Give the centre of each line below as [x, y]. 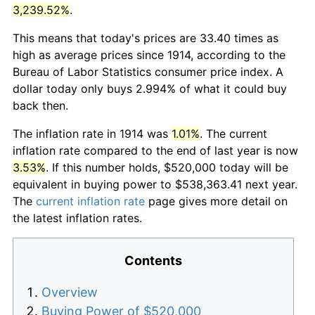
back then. [40, 105]
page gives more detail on [216, 201]
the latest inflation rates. [77, 218]
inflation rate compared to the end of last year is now [155, 150]
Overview [70, 292]
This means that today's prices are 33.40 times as [146, 38]
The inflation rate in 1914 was [92, 133]
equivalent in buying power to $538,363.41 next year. [155, 184]
